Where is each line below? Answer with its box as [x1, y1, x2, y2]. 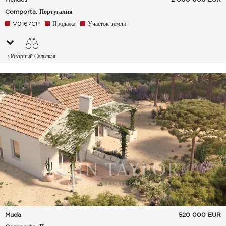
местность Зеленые [9, 65, 55, 72]
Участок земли [88, 20, 126, 27]
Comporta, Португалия [5, 8, 73, 15]
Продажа [52, 20, 75, 27]
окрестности [16, 77, 48, 84]
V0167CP [13, 20, 40, 27]
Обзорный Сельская [8, 53, 56, 60]
